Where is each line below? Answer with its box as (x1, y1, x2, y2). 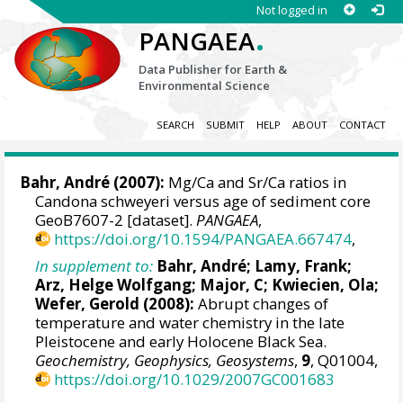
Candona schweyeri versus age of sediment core (35, 191, 372, 212)
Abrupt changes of (194, 292, 329, 314)
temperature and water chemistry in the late (35, 311, 345, 333)
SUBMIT (205, 118, 245, 132)
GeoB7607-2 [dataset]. (35, 210, 197, 231)
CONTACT (338, 118, 386, 132)
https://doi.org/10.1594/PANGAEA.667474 (54, 228, 353, 250)
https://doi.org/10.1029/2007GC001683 (54, 368, 336, 390)
